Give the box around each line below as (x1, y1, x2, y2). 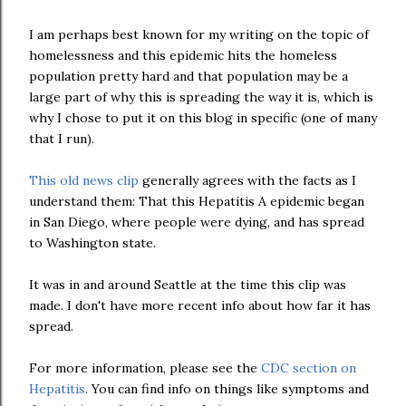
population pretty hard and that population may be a (29, 68, 348, 84)
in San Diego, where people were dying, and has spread (29, 214, 364, 230)
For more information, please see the (29, 360, 261, 376)
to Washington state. (29, 235, 156, 251)
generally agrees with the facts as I (139, 172, 356, 188)
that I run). (29, 130, 94, 147)
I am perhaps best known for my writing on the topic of (29, 26, 369, 43)
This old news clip (29, 172, 139, 188)
